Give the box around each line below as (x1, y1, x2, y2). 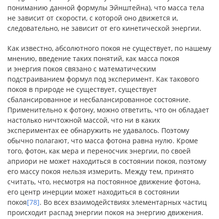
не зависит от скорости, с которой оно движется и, (7, 13, 178, 22)
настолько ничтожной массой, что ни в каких (7, 115, 160, 125)
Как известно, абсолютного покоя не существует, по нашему (7, 44, 211, 53)
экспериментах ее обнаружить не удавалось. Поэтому (7, 126, 189, 135)
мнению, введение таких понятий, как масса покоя (7, 54, 179, 63)
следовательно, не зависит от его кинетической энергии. (7, 23, 201, 33)
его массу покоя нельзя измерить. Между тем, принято (7, 167, 194, 176)
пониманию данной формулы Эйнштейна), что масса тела (7, 3, 204, 12)
